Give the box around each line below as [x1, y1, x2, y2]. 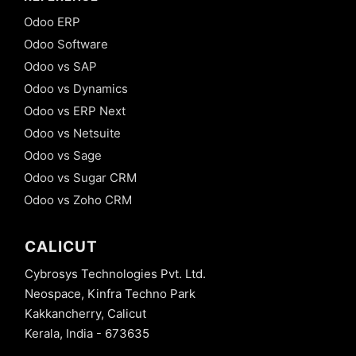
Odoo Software [24, 36, 108, 52]
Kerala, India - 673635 [25, 326, 149, 342]
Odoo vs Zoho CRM [24, 192, 132, 207]
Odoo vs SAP [24, 58, 97, 74]
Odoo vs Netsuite [24, 125, 121, 141]
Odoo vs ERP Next [24, 103, 126, 118]
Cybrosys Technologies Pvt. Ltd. [25, 266, 206, 282]
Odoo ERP [24, 14, 80, 29]
